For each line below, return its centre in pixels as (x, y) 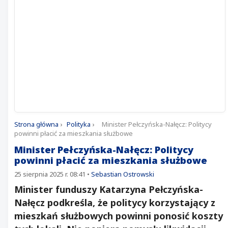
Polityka (79, 124)
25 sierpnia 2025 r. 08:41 (50, 174)
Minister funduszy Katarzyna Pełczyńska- (109, 189)
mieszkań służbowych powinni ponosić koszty (119, 216)
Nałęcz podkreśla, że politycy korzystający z (115, 203)
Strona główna (36, 124)
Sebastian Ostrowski (123, 174)
